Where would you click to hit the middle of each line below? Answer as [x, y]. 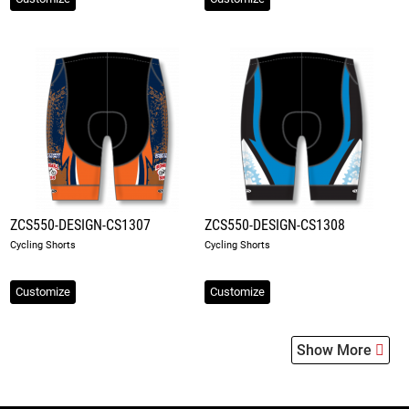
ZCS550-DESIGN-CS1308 [275, 225]
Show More [336, 350]
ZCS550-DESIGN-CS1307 [81, 225]
